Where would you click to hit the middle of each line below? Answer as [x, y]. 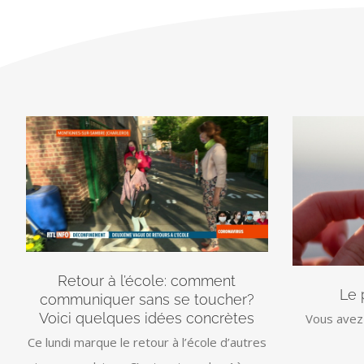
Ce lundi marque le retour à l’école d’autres [147, 342]
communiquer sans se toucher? [147, 299]
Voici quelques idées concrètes [147, 318]
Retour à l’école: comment [147, 280]
